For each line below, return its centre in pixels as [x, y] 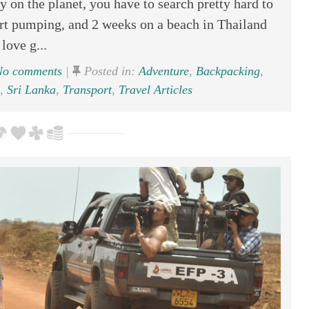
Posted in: [109, 71]
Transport [87, 90]
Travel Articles [155, 90]
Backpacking [228, 71]
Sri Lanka [31, 90]
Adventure [163, 71]
